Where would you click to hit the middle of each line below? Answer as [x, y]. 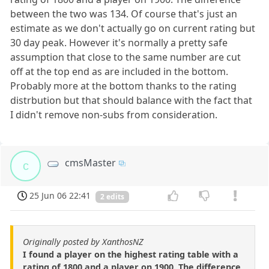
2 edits [112, 196]
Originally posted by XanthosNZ [83, 241]
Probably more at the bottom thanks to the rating [124, 86]
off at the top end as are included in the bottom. [119, 72]
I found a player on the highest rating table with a [131, 254]
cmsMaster [91, 163]
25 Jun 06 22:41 [60, 196]
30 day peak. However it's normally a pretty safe [119, 43]
